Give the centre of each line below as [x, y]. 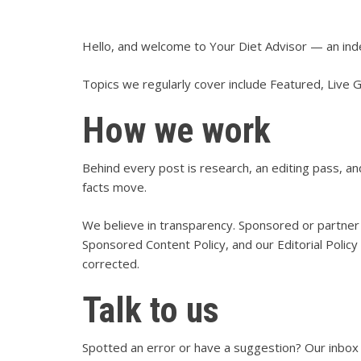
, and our [251, 244]
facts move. [114, 187]
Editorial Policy [317, 244]
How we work [176, 131]
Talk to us [151, 310]
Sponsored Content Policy [154, 244]
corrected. [111, 263]
